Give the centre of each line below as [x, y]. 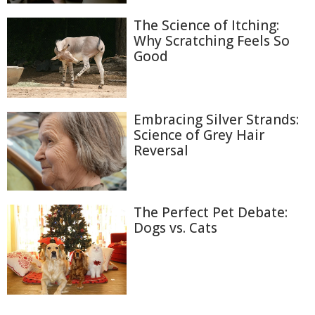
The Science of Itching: [206, 26]
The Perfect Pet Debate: [211, 213]
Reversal [161, 150]
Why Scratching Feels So [212, 41]
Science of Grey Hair [199, 135]
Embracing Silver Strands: [216, 119]
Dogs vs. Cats [175, 228]
